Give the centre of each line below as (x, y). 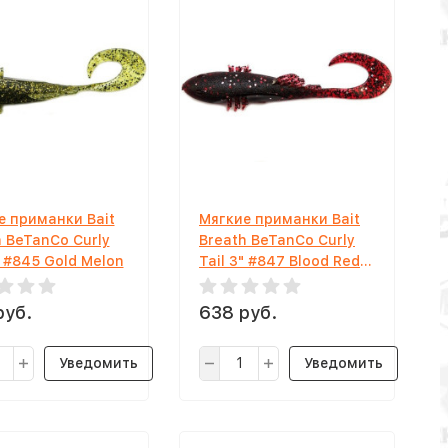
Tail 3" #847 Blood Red (279, 260)
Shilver (223, 281)
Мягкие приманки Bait (279, 218)
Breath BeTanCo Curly (277, 239)
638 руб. (238, 312)
